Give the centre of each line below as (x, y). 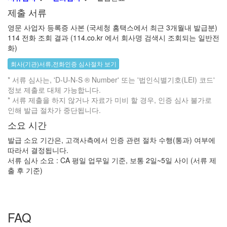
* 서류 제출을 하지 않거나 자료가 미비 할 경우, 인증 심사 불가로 (110, 100)
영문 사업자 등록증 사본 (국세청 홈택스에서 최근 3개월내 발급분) (112, 27)
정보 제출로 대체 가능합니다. (54, 89)
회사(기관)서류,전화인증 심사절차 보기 (64, 63)
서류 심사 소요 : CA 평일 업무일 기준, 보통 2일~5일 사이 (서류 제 (112, 160)
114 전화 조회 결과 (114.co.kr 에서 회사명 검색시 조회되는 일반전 (113, 37)
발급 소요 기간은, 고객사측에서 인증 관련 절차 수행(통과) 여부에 (111, 140)
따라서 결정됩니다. (38, 150)
